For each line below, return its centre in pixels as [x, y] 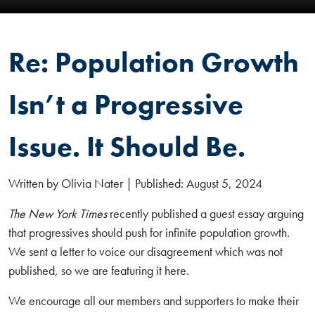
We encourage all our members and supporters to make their [154, 301]
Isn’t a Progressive [126, 104]
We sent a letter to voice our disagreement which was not [146, 251]
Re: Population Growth [154, 62]
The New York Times [58, 213]
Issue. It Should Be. [127, 147]
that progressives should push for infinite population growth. [149, 232]
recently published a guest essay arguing [205, 213]
